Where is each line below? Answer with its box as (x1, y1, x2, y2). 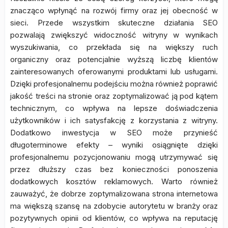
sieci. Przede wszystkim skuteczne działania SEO (10, 18, 218, 27)
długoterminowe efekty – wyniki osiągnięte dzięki (10, 140, 218, 150)
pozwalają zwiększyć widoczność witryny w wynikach (10, 30, 218, 40)
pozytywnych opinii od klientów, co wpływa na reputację (10, 213, 218, 223)
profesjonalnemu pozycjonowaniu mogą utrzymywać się (10, 152, 218, 162)
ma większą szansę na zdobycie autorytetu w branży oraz (10, 201, 218, 211)
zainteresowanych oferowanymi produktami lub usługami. (10, 67, 218, 76)
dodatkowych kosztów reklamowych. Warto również (10, 177, 218, 186)
